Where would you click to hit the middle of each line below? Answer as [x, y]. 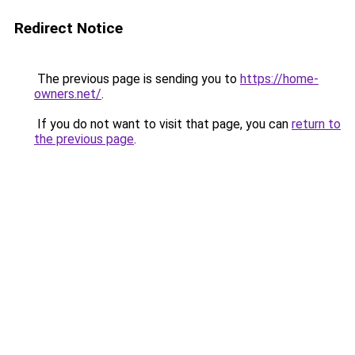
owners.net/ [68, 94]
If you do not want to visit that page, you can [163, 124]
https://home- [279, 79]
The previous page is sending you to [137, 79]
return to [316, 124]
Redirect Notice [69, 28]
